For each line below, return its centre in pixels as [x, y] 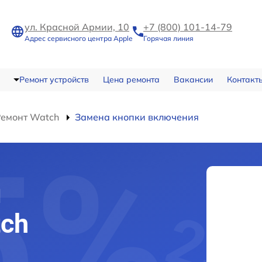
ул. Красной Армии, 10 [77, 27]
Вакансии [193, 80]
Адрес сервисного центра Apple [79, 38]
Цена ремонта [131, 80]
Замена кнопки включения [137, 117]
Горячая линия [168, 38]
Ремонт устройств [54, 80]
